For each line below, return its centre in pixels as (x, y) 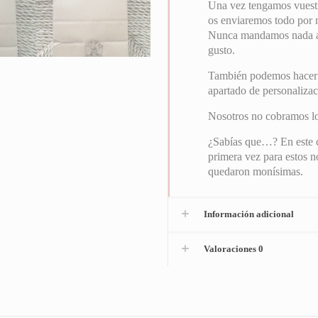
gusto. (221, 50)
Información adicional (249, 214)
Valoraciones (231, 249)
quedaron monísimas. (255, 172)
